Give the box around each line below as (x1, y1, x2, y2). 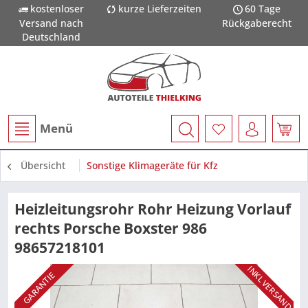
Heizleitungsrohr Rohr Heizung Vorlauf (14, 199, 291, 219)
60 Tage (244, 2, 280, 15)
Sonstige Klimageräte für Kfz (87, 159, 218, 173)
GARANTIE (20, 269, 58, 307)
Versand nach (19, 16, 84, 30)
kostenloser (30, 2, 85, 15)
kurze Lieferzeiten (118, 2, 201, 15)
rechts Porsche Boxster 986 (14, 219, 207, 239)
